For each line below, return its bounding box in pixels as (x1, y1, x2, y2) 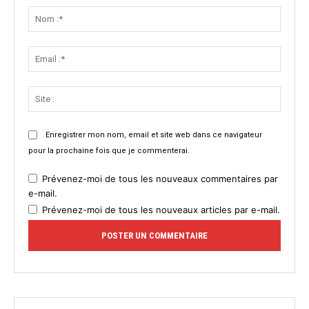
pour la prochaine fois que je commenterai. (28, 146, 190, 155)
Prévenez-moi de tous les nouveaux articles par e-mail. (42, 203, 280, 215)
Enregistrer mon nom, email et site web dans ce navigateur (46, 130, 262, 139)
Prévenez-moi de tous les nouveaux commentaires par (42, 172, 278, 184)
